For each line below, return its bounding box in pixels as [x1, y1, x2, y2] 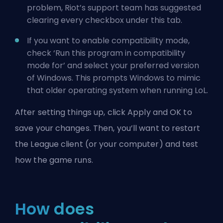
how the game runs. [15, 154, 93, 166]
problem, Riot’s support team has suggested [27, 1, 201, 13]
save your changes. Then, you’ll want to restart [15, 122, 200, 134]
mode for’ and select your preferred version [27, 59, 199, 71]
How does [15, 197, 94, 220]
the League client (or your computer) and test [15, 138, 199, 150]
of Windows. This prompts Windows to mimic [27, 72, 201, 84]
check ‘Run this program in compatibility [27, 47, 185, 59]
